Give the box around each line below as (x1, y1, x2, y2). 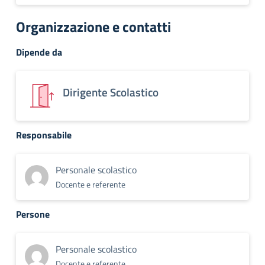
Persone (16, 207, 50, 221)
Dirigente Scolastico (63, 83, 159, 101)
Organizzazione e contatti (16, 16, 171, 37)
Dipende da (16, 45, 62, 59)
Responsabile (16, 128, 72, 142)
